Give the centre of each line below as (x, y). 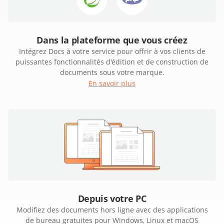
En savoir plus (112, 83)
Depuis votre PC (112, 199)
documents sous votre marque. (112, 72)
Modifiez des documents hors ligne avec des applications (112, 210)
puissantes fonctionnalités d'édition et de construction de (112, 62)
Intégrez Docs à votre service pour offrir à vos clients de (112, 51)
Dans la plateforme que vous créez (112, 40)
